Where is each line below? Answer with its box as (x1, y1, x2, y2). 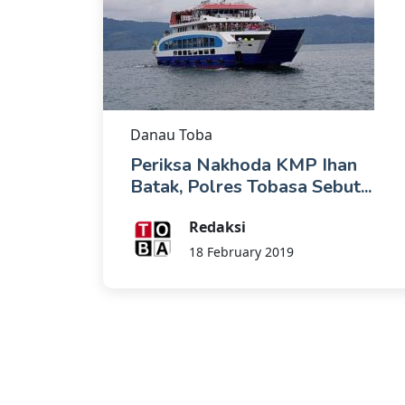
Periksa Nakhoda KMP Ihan (130, 152, 357, 177)
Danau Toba (130, 124, 212, 145)
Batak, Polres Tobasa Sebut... (130, 174, 372, 199)
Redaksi (189, 216, 246, 237)
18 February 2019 (189, 242, 294, 260)
